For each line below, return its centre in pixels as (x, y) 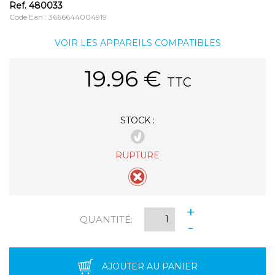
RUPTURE (137, 155)
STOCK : (137, 120)
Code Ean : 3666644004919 (58, 17)
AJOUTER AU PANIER (149, 267)
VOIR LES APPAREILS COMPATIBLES (137, 43)
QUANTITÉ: (106, 220)
